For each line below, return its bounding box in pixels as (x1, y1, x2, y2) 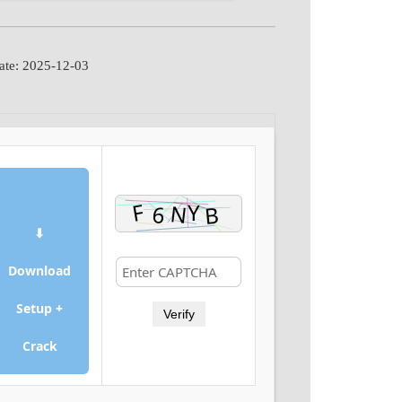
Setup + (16, 300, 64, 317)
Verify (162, 307, 195, 321)
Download (8, 262, 72, 279)
